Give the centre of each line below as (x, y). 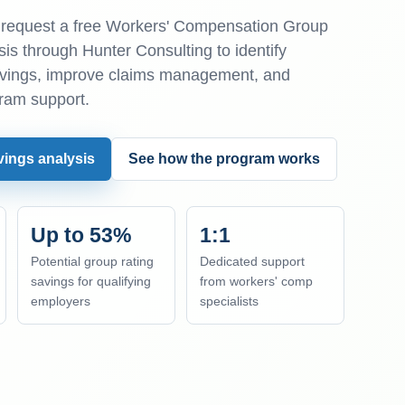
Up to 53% (81, 235)
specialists (229, 301)
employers (61, 301)
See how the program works (225, 159)
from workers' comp (256, 281)
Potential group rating (93, 261)
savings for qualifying (91, 281)
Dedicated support (252, 261)
